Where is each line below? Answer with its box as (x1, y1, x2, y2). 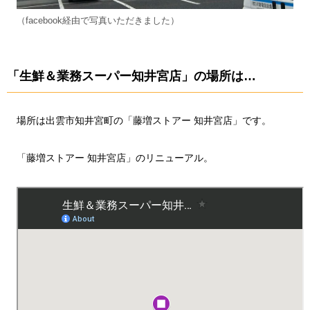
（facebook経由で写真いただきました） (17, 15, 180, 26)
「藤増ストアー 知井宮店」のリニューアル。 (17, 152, 214, 164)
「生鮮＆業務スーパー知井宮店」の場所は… (7, 69, 256, 83)
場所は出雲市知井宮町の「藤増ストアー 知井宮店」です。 (17, 115, 272, 127)
